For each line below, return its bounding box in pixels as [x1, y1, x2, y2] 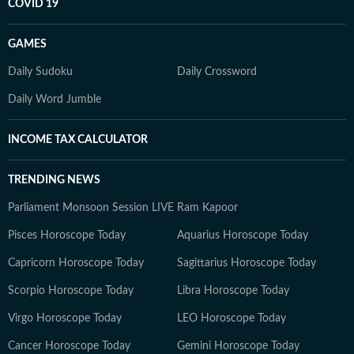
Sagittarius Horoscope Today [177, 257, 316, 269]
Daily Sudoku [8, 66, 73, 77]
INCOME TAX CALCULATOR [8, 134, 148, 145]
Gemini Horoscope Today [177, 340, 299, 352]
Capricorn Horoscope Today [8, 257, 144, 269]
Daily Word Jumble [8, 93, 101, 105]
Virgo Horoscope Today [8, 312, 122, 324]
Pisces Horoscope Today [8, 229, 126, 241]
